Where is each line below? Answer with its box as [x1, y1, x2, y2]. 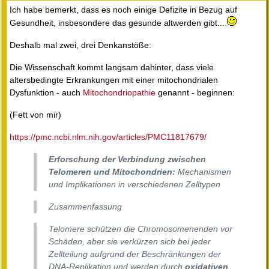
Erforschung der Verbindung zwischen [49, 154, 206, 165]
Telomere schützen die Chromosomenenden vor [49, 224, 232, 234]
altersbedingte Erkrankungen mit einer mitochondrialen [10, 75, 218, 85]
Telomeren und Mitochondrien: [49, 167, 175, 177]
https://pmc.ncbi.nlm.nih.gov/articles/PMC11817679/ [10, 132, 207, 142]
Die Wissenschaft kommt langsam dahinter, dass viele [10, 62, 214, 73]
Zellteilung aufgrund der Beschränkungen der [49, 249, 221, 259]
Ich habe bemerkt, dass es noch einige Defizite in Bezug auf [10, 5, 237, 15]
